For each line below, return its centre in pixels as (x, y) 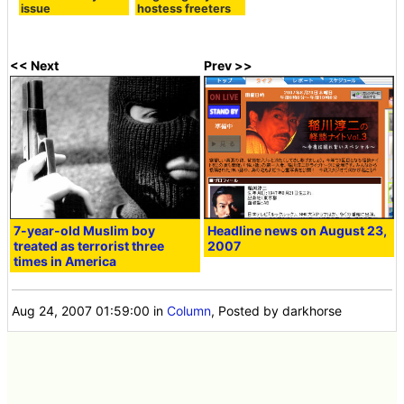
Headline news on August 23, (298, 230)
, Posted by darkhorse (277, 310)
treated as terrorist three (89, 245)
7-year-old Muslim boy (85, 230)
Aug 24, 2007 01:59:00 (81, 310)
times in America (65, 261)
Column (189, 310)
